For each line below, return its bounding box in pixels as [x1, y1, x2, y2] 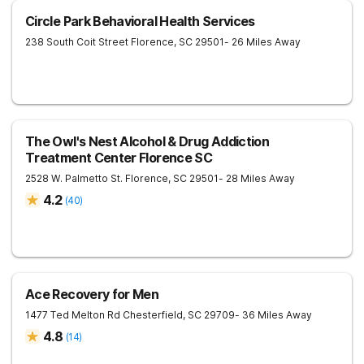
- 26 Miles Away [224, 36, 301, 48]
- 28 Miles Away [219, 172, 295, 184]
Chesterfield [123, 309, 183, 321]
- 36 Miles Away [235, 309, 312, 321]
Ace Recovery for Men [25, 286, 159, 302]
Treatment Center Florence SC [25, 149, 213, 166]
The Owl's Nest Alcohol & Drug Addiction [25, 133, 270, 149]
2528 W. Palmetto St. [25, 172, 123, 184]
